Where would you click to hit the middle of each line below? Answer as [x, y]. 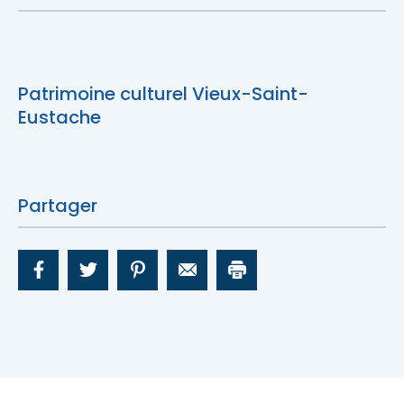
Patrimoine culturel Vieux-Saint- [163, 93]
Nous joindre [68, 16]
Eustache [60, 117]
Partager [58, 205]
